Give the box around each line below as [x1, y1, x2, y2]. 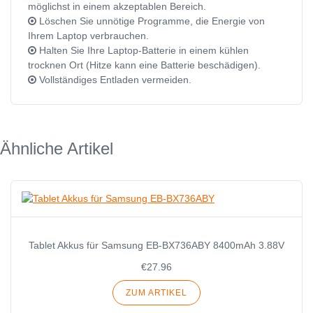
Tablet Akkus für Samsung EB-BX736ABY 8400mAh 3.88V [29, 240, 284, 252]
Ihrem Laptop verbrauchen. [28, 30, 149, 42]
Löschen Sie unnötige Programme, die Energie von [36, 15, 265, 27]
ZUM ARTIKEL [126, 288, 187, 298]
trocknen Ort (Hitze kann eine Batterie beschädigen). [28, 59, 261, 71]
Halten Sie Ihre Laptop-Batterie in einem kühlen [36, 45, 249, 57]
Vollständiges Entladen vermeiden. [36, 74, 191, 86]
